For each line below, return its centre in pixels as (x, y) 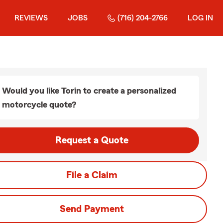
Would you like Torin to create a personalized (89, 91)
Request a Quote (92, 140)
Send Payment (92, 209)
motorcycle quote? (39, 105)
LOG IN (200, 18)
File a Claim (92, 175)
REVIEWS (31, 18)
